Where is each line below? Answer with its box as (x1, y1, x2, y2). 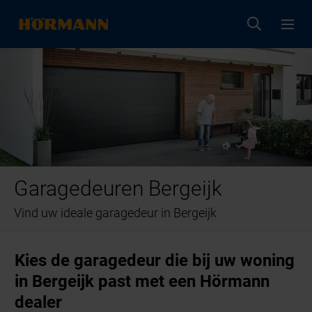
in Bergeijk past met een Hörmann (15, 271, 270, 291)
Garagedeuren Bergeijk (14, 176, 223, 201)
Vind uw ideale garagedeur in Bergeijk (14, 205, 217, 221)
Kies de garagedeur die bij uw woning (15, 250, 295, 270)
